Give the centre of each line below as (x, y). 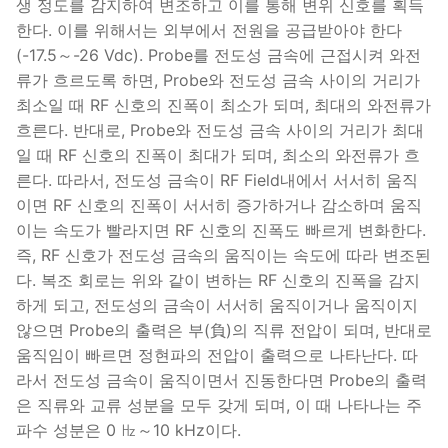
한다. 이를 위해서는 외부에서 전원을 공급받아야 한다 (209, 30)
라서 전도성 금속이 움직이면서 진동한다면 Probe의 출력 (221, 380)
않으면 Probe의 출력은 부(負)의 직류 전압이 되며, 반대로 (224, 330)
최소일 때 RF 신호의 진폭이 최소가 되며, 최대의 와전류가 (223, 105)
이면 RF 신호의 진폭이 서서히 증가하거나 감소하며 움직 (219, 205)
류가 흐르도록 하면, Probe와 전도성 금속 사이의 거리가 (218, 80)
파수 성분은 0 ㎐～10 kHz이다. (128, 430)
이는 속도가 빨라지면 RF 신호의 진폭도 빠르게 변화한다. (221, 230)
